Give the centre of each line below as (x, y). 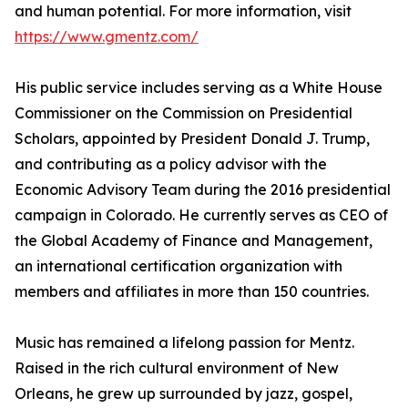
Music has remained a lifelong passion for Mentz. (184, 342)
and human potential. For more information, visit (183, 11)
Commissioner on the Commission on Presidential (184, 113)
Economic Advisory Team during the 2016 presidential (203, 189)
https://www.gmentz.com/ (107, 36)
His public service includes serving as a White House (199, 87)
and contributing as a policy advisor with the (171, 164)
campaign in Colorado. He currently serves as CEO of (201, 215)
